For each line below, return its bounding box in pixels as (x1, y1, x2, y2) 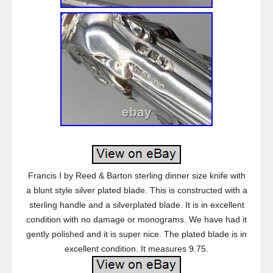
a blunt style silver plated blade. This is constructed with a (26, 185, 247, 195)
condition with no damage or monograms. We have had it (26, 214, 247, 224)
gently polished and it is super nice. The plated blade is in (26, 229, 247, 239)
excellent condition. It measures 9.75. (65, 244, 208, 253)
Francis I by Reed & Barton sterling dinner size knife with (27, 171, 246, 180)
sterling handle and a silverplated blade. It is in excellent (29, 200, 244, 210)
